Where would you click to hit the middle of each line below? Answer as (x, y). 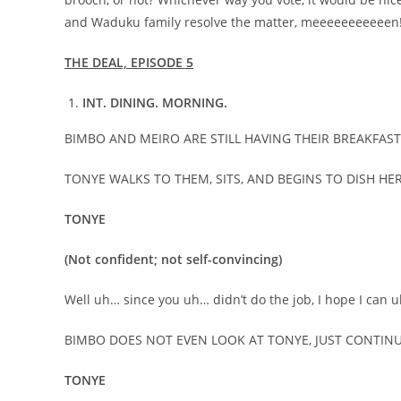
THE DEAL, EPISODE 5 (129, 62)
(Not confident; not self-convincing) (173, 259)
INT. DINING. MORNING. (155, 102)
